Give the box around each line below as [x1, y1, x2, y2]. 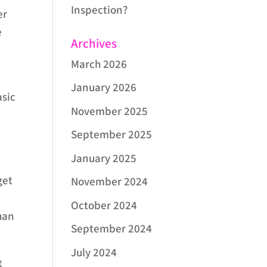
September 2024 [71, 222, 153, 237]
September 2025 [71, 128, 153, 143]
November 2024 [71, 175, 148, 190]
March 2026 [71, 57, 128, 72]
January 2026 [71, 80, 137, 96]
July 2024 [71, 245, 117, 260]
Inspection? [71, 2, 128, 18]
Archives [71, 35, 117, 52]
